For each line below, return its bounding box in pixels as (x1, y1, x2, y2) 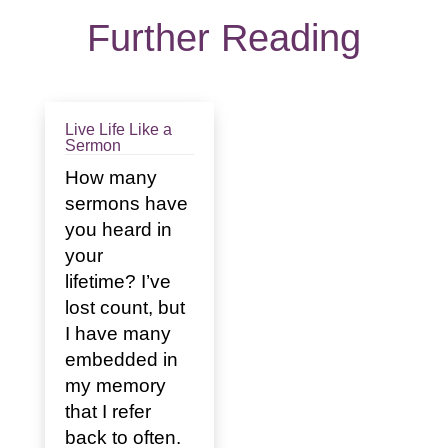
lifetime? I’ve (64, 270, 171, 292)
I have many (64, 322, 171, 344)
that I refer (64, 400, 151, 422)
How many (64, 166, 157, 188)
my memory (64, 374, 166, 396)
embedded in (64, 348, 178, 370)
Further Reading (86, 17, 361, 60)
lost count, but (64, 296, 185, 318)
